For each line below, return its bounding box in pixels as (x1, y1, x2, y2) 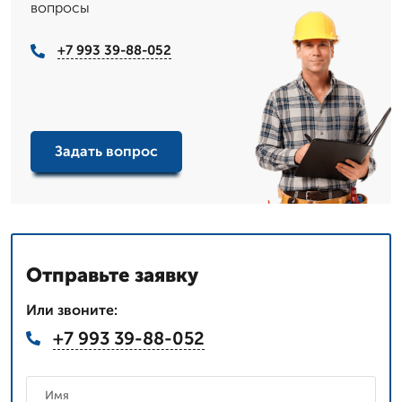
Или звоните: (26, 301, 118, 319)
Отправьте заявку (26, 262, 198, 287)
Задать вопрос (55, 143, 158, 161)
